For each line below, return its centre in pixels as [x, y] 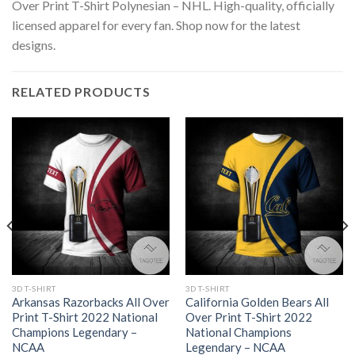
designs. [34, 44]
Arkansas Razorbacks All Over [90, 302]
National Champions [238, 332]
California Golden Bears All [257, 302]
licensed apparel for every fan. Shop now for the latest [156, 25]
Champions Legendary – [74, 332]
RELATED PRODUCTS [81, 91]
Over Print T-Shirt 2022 [248, 317]
